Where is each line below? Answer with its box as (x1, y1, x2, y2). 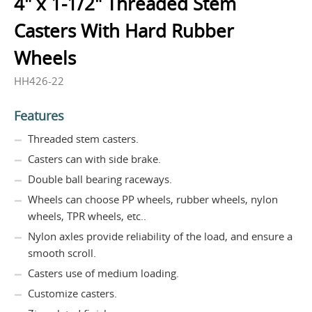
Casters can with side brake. (28, 151, 161, 166)
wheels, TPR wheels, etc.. (28, 208, 146, 223)
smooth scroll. (28, 245, 96, 260)
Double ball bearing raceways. (28, 171, 172, 186)
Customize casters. (28, 286, 117, 300)
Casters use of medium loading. (28, 265, 179, 280)
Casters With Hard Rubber (14, 18, 234, 43)
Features (14, 107, 64, 124)
